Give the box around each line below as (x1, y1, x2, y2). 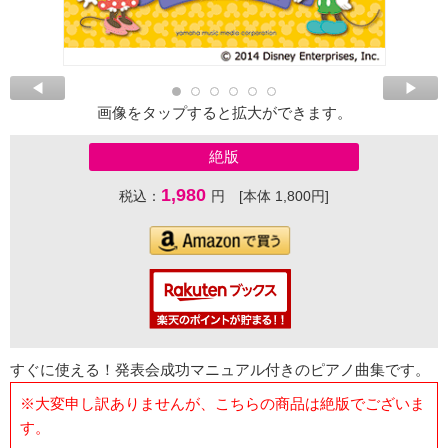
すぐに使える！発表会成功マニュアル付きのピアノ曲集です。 (10, 361, 430, 379)
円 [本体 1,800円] (211, 188, 329, 205)
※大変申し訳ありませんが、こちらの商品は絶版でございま (19, 394, 425, 412)
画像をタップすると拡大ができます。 (96, 104, 352, 122)
